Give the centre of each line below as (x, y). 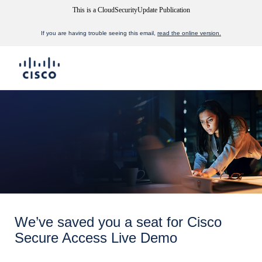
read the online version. (189, 33)
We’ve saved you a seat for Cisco (118, 222)
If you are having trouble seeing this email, (99, 33)
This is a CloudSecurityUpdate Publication (131, 10)
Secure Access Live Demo (96, 238)
